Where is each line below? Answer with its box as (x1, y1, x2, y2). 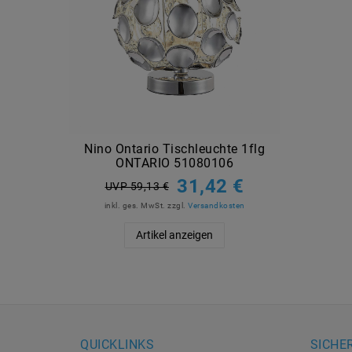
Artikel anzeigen (136, 229, 213, 242)
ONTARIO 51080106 (115, 156, 233, 171)
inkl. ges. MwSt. (104, 201, 166, 211)
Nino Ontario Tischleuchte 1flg (84, 141, 265, 157)
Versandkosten (188, 201, 245, 211)
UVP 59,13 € (104, 180, 169, 193)
